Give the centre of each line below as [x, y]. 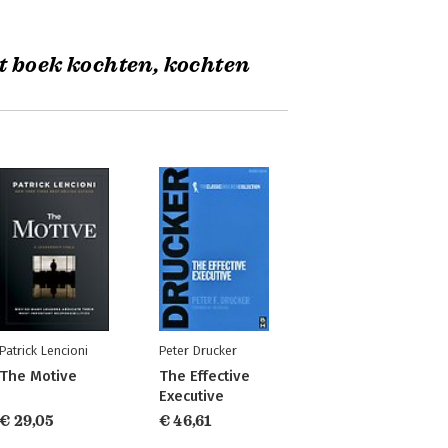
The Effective [204, 376]
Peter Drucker [197, 350]
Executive [191, 396]
